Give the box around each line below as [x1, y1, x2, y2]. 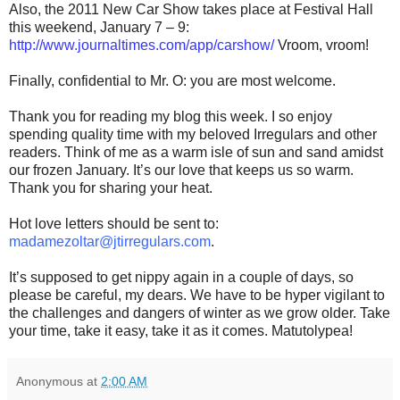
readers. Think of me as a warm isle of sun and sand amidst [9, 144, 383, 160]
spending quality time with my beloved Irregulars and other [9, 126, 377, 142]
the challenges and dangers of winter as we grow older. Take [9, 304, 390, 321]
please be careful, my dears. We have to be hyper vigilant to [9, 287, 385, 303]
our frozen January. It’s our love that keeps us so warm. [9, 162, 354, 178]
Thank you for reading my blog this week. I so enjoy [9, 108, 332, 124]
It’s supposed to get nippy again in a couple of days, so [9, 269, 354, 285]
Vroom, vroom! [274, 37, 369, 53]
